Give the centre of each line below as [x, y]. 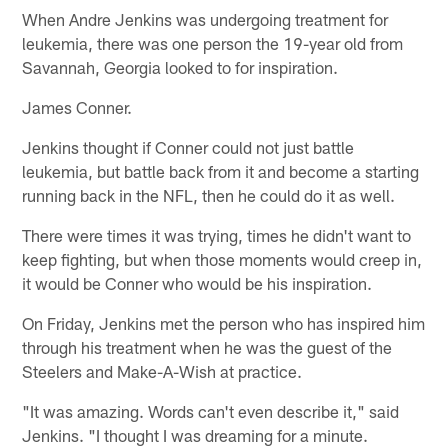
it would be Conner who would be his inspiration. [197, 282]
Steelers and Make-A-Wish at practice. [162, 370]
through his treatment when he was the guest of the [207, 346]
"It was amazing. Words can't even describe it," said [211, 410]
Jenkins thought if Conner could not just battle [188, 146]
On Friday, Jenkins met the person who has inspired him [224, 322]
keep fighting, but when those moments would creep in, [222, 258]
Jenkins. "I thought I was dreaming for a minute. [195, 434]
